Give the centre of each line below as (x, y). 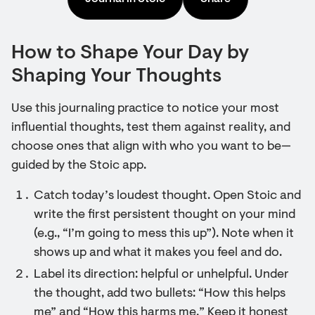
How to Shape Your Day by (130, 53)
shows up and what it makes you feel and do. (158, 253)
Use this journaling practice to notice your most (145, 109)
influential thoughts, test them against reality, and (151, 128)
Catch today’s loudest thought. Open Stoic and (167, 196)
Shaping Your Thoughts (116, 77)
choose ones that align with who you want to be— (151, 147)
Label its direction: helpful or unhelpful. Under (161, 275)
